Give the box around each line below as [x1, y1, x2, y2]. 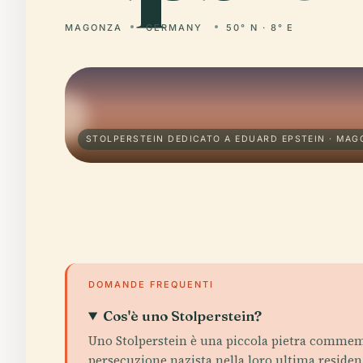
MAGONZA [65, 22, 122, 33]
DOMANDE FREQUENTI [88, 279, 214, 290]
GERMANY [145, 22, 203, 33]
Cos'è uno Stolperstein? [103, 307, 263, 324]
